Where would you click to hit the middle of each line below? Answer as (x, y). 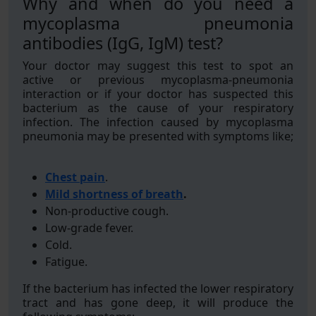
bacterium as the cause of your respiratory (158, 108)
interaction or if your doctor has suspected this (158, 94)
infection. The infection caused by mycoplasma (158, 122)
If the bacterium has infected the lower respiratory (158, 288)
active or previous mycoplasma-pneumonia (158, 80)
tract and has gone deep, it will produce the (158, 303)
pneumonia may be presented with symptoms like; (158, 136)
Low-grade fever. (89, 228)
